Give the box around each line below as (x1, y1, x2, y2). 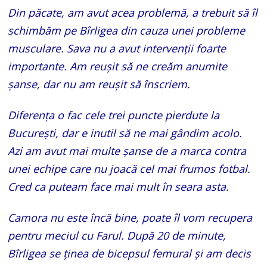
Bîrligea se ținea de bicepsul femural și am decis (8, 246, 252, 260)
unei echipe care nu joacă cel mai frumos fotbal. (8, 161, 251, 176)
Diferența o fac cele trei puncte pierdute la (8, 107, 220, 122)
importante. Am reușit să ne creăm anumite (8, 58, 228, 73)
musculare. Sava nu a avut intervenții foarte (8, 41, 226, 55)
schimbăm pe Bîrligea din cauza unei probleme (8, 23, 246, 38)
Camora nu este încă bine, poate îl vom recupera (8, 210, 253, 225)
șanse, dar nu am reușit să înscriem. (8, 76, 191, 91)
